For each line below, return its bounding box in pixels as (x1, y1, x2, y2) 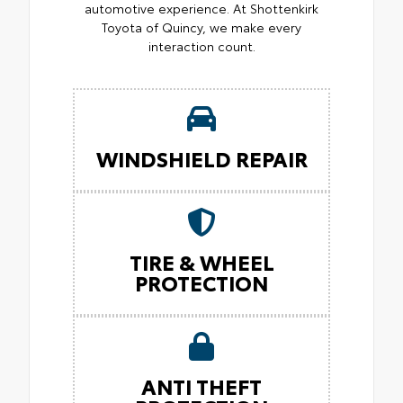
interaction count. (148, 37, 255, 56)
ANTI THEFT (141, 371, 262, 401)
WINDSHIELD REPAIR (95, 143, 308, 174)
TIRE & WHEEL (129, 246, 274, 277)
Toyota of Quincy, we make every (102, 18, 301, 37)
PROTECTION (135, 267, 268, 298)
